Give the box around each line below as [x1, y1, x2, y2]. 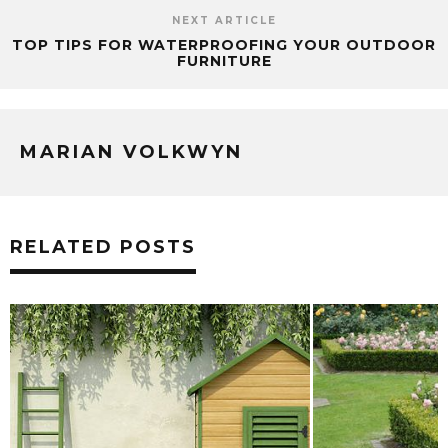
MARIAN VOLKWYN [20, 141, 243, 164]
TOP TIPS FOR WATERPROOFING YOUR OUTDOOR [12, 36, 436, 55]
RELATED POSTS [10, 236, 196, 259]
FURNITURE [176, 52, 272, 71]
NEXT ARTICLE [171, 14, 277, 28]
